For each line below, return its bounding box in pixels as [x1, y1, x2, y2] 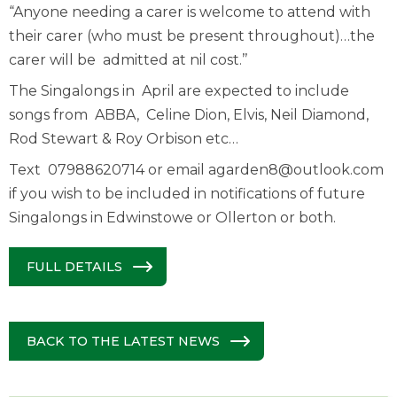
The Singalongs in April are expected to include [9, 82, 349, 99]
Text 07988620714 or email [9, 161, 208, 178]
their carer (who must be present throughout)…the [9, 27, 375, 44]
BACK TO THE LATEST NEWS [27, 333, 220, 349]
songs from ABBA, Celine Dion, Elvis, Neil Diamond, [9, 106, 369, 123]
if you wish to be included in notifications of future [9, 185, 365, 202]
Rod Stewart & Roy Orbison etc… [9, 130, 238, 147]
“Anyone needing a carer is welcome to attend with [9, 4, 370, 20]
